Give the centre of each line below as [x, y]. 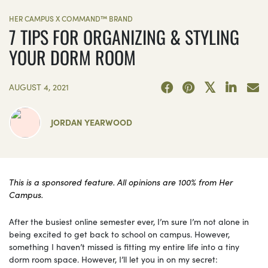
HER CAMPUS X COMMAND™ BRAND [71, 18]
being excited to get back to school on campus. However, [119, 234]
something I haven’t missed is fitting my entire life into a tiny [124, 246]
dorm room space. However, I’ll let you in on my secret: [113, 259]
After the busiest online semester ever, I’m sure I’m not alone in [129, 221]
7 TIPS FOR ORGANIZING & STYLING [124, 36]
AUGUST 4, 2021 [39, 86]
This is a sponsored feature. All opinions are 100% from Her [121, 182]
